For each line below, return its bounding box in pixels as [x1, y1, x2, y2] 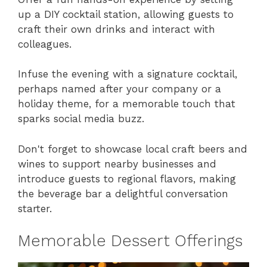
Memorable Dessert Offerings [18, 231, 243, 251]
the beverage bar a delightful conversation [18, 187, 228, 200]
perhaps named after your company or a [18, 83, 221, 95]
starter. [18, 202, 52, 215]
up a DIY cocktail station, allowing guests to [18, 8, 234, 20]
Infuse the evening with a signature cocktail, [18, 68, 237, 80]
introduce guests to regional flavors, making [18, 172, 236, 185]
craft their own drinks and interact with [18, 23, 215, 35]
